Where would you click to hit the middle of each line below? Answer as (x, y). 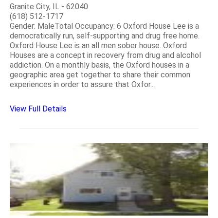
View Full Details (38, 109)
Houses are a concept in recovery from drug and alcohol (105, 55)
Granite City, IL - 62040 (49, 6)
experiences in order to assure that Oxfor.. (82, 84)
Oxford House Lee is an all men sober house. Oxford (98, 45)
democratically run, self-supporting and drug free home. (105, 36)
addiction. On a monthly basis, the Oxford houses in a (100, 65)
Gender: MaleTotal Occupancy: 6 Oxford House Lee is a (104, 26)
